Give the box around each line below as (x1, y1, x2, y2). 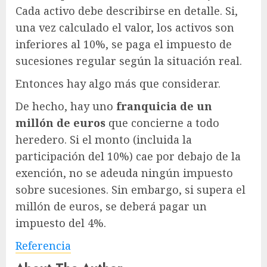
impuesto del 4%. (15, 215, 106, 230)
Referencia (15, 238, 71, 253)
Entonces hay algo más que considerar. (15, 76, 221, 91)
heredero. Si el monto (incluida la (15, 132, 192, 147)
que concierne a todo (105, 115, 219, 130)
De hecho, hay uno (15, 98, 116, 113)
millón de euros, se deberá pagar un (15, 198, 207, 213)
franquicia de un (116, 98, 212, 113)
